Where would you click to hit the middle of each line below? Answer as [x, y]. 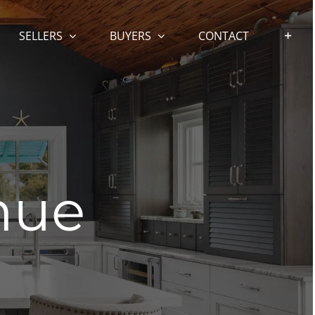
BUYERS [130, 36]
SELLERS [41, 36]
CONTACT [224, 36]
